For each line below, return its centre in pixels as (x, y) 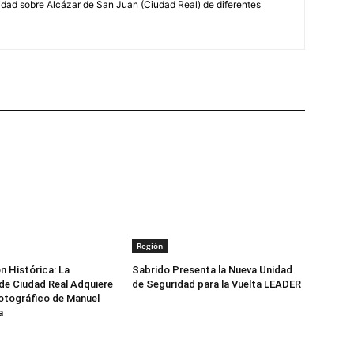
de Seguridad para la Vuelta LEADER (217, 284)
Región (150, 246)
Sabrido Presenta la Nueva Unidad (213, 270)
